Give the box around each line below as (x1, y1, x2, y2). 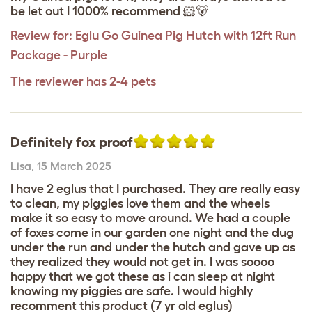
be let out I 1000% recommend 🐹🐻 (10, 4, 208, 19)
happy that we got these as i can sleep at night (10, 270, 275, 284)
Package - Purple (10, 48, 107, 63)
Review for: (10, 29, 72, 43)
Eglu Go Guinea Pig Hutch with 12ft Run (75, 29, 296, 43)
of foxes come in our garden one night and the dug (10, 226, 294, 240)
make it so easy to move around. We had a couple (10, 211, 290, 226)
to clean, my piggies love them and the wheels (10, 196, 270, 211)
